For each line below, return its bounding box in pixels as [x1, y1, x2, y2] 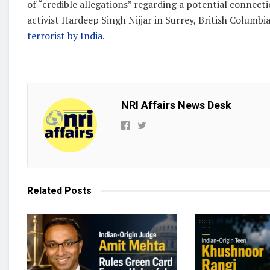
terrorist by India [27, 28, 102, 42]
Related [27, 184, 62, 196]
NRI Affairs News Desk [121, 98, 231, 111]
